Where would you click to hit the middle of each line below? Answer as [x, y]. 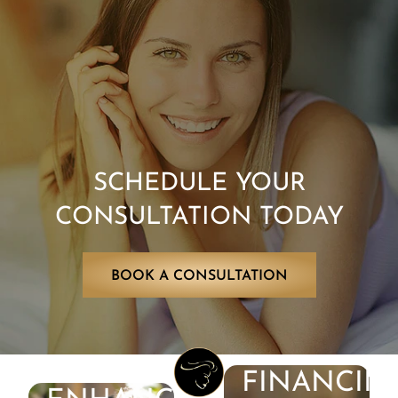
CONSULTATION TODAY [199, 218]
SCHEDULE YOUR [199, 184]
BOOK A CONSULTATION [199, 277]
